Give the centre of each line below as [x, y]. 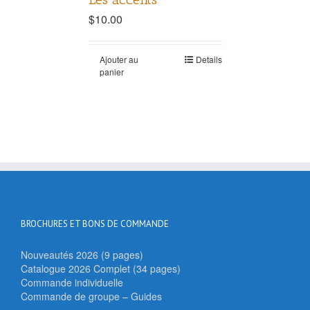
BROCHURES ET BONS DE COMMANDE [95, 224]
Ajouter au [119, 60]
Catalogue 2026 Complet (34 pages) [101, 269]
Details [209, 60]
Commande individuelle [72, 283]
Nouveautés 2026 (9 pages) [82, 255]
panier [111, 72]
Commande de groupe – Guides [91, 297]
